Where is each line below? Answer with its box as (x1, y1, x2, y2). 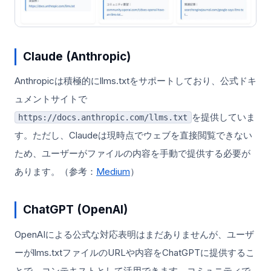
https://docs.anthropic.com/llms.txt (18, 112, 188, 122)
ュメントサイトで (15, 93, 87, 105)
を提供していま (191, 111, 255, 123)
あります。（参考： (15, 165, 96, 177)
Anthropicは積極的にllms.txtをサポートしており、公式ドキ (15, 74, 256, 87)
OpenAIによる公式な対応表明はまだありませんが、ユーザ (15, 228, 254, 240)
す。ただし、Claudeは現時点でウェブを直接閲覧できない (15, 129, 252, 141)
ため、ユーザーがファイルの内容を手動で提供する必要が (15, 147, 250, 159)
